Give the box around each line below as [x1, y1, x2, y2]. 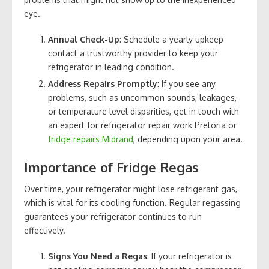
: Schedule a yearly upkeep [119, 34, 223, 44]
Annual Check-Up [48, 34, 119, 44]
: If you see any [157, 78, 216, 89]
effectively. [24, 225, 65, 235]
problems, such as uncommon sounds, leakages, [48, 92, 237, 103]
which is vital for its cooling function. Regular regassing [24, 197, 241, 208]
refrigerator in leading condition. [48, 61, 174, 72]
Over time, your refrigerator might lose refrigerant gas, [24, 183, 237, 194]
